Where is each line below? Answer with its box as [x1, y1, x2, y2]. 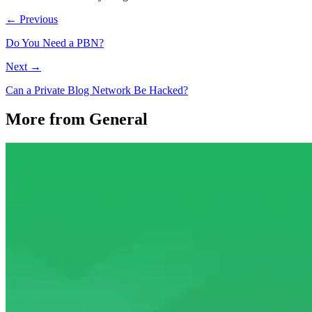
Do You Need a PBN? [6, 36, 104, 49]
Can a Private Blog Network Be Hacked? [6, 84, 188, 96]
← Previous [6, 13, 58, 25]
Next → [6, 60, 41, 72]
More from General [6, 110, 148, 129]
